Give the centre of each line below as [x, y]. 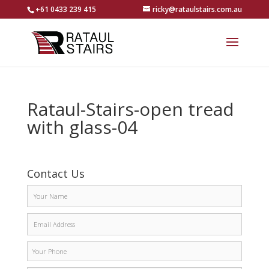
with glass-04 [82, 127]
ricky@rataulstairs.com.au [198, 9]
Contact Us [56, 174]
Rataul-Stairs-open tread [130, 109]
